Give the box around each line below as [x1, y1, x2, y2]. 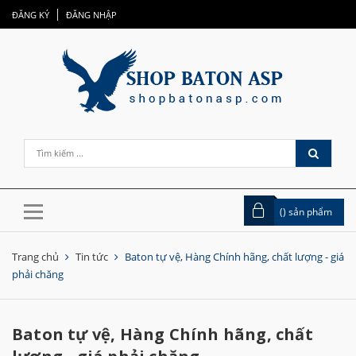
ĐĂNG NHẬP [66, 9, 117, 21]
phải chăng [12, 267, 64, 281]
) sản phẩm [283, 205, 332, 219]
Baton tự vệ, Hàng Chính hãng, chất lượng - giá [125, 250, 344, 264]
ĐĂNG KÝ [12, 9, 49, 21]
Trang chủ [12, 250, 59, 264]
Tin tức [75, 250, 108, 264]
